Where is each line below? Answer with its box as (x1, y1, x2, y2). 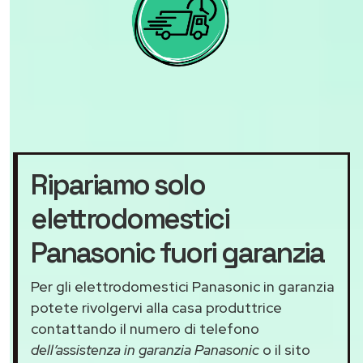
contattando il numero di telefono (31, 319, 259, 339)
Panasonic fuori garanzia (31, 235, 323, 271)
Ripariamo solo (31, 167, 204, 203)
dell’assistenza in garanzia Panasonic (31, 340, 259, 360)
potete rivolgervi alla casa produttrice (31, 298, 282, 318)
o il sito (259, 340, 310, 360)
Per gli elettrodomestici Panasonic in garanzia (31, 277, 335, 297)
